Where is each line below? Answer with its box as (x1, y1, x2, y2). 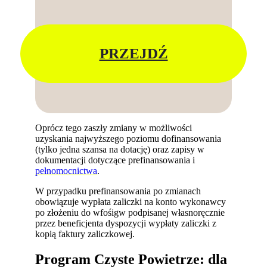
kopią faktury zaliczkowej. (35, 228, 135, 239)
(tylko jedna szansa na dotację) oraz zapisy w (35, 144, 205, 154)
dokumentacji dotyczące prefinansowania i (35, 154, 195, 165)
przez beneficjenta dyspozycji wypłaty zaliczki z (35, 218, 217, 228)
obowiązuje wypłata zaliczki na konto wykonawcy (35, 196, 226, 207)
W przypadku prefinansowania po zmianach (35, 185, 201, 196)
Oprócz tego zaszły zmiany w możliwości (35, 122, 193, 133)
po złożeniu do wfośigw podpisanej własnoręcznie (35, 207, 225, 218)
